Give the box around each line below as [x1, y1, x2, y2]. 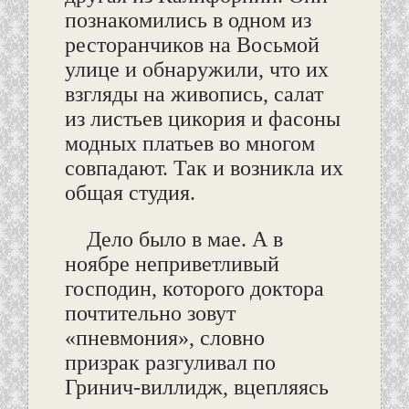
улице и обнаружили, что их [64, 58, 329, 82]
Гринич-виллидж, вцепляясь [64, 375, 329, 400]
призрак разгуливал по [64, 351, 276, 375]
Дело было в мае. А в [86, 227, 283, 252]
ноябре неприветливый [64, 252, 279, 277]
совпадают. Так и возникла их [64, 156, 343, 181]
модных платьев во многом [64, 131, 315, 156]
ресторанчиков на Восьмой [64, 33, 320, 58]
